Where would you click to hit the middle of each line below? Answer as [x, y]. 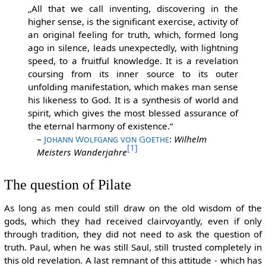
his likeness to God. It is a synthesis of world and [133, 99]
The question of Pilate [67, 185]
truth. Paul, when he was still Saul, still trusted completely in [133, 247]
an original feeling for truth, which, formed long [133, 34]
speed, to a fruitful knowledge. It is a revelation [133, 60]
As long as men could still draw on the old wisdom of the [133, 208]
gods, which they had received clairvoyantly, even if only [133, 221]
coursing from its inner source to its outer [133, 73]
